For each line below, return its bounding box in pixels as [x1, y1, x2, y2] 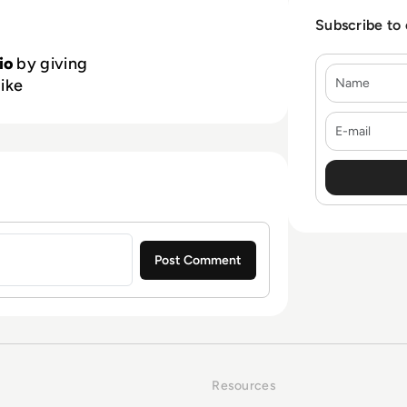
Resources [212, 378, 276, 394]
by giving [13, 54, 88, 74]
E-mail [324, 111, 366, 132]
